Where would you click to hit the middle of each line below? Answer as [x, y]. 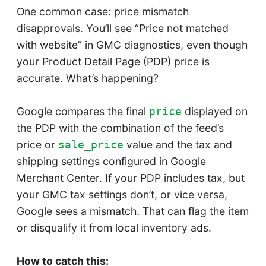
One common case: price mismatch [102, 12]
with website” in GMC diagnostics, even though [132, 45]
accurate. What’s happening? [87, 78]
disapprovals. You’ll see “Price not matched [122, 28]
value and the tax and [178, 145]
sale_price [91, 145]
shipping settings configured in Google [111, 161]
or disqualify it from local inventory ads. [114, 228]
